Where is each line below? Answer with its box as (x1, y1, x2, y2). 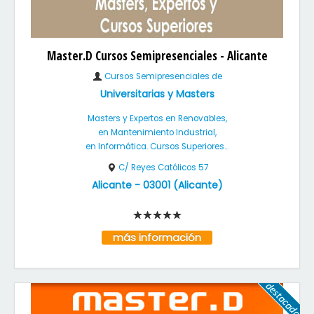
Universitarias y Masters (100, 87, 214, 101)
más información (104, 231, 210, 245)
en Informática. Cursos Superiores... (86, 141, 228, 152)
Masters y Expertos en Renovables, (87, 113, 227, 124)
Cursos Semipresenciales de (102, 71, 222, 82)
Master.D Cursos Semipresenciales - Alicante (46, 47, 268, 64)
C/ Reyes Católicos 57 (118, 162, 208, 173)
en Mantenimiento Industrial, (97, 127, 217, 138)
